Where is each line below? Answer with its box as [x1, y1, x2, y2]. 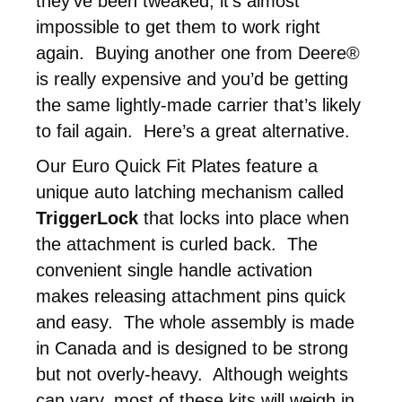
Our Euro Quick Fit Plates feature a [36, 156, 318, 177]
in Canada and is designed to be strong [36, 338, 348, 359]
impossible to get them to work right [36, 17, 320, 38]
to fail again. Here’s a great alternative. [36, 121, 350, 142]
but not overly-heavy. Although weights [36, 364, 348, 385]
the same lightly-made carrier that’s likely [36, 95, 361, 116]
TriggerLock [36, 208, 138, 229]
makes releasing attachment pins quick [36, 286, 345, 307]
